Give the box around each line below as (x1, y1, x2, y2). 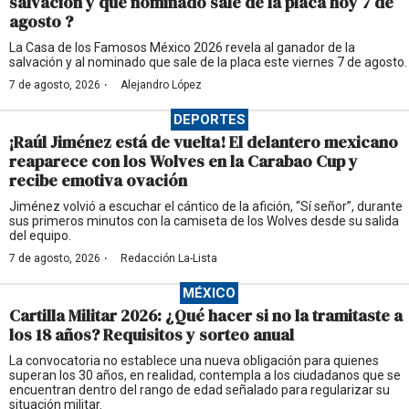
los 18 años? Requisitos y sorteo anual (9, 322, 294, 346)
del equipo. (9, 227, 71, 243)
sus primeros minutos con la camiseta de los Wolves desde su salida (9, 213, 399, 228)
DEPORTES (173, 110, 246, 128)
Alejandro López (121, 78, 202, 91)
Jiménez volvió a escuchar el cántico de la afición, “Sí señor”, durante (9, 198, 403, 214)
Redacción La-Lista (121, 251, 217, 265)
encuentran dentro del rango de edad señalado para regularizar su (9, 382, 390, 397)
